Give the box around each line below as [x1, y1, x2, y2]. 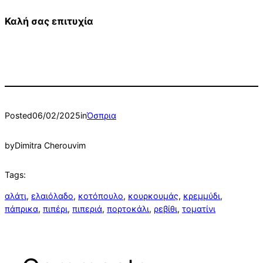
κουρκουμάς [128, 191, 178, 201]
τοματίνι [182, 204, 215, 214]
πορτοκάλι [107, 204, 149, 214]
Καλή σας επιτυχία [5, 15, 93, 28]
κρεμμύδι [183, 191, 220, 201]
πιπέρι [43, 204, 68, 214]
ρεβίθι [154, 204, 177, 214]
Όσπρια [87, 110, 116, 120]
